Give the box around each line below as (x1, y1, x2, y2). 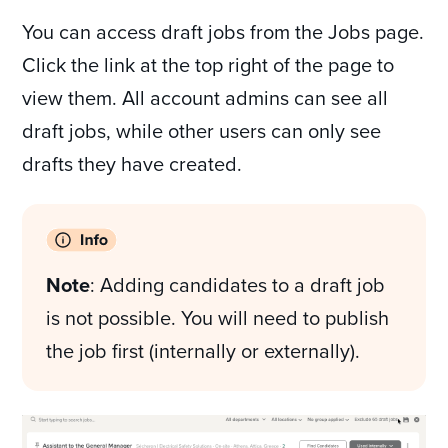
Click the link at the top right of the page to (22, 50, 395, 80)
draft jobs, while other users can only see (22, 116, 382, 146)
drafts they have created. (22, 149, 243, 179)
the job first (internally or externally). (46, 336, 366, 366)
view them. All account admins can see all (22, 83, 389, 113)
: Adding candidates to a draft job (90, 270, 386, 300)
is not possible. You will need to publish (46, 303, 390, 333)
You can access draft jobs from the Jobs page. (22, 17, 425, 47)
